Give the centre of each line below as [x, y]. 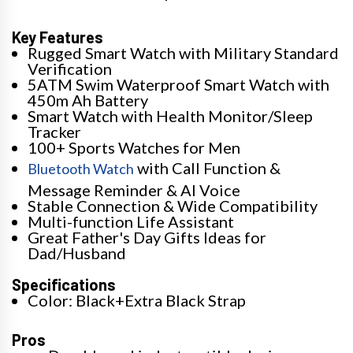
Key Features [58, 37]
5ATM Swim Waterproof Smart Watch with [178, 84]
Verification [70, 69]
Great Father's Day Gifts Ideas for [147, 237]
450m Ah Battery [88, 100]
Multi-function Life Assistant [131, 221]
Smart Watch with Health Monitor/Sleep [170, 116]
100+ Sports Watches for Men [134, 147]
